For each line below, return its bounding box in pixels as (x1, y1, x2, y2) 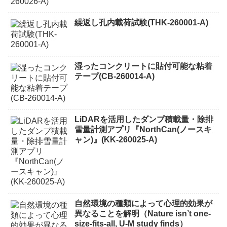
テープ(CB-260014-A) (74, 71, 155, 81)
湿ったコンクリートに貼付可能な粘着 (74, 61, 213, 70)
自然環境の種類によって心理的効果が (74, 199, 213, 208)
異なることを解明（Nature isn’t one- (74, 209, 211, 218)
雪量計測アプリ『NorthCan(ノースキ (74, 125, 212, 134)
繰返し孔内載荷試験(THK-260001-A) (74, 18, 209, 27)
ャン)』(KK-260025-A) (74, 135, 158, 144)
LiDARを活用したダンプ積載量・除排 (74, 115, 214, 124)
